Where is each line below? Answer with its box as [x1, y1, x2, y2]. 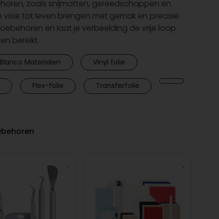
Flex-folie [32, 81, 64, 91]
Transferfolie [95, 81, 139, 91]
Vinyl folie [92, 57, 125, 67]
